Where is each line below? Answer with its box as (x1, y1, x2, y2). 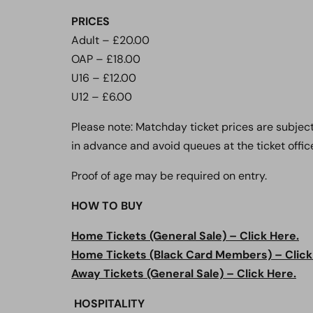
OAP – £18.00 (71, 52, 140, 66)
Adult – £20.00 (71, 33, 150, 48)
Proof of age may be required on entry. (71, 168, 267, 183)
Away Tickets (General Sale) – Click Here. (71, 266, 296, 281)
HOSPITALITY (74, 296, 145, 311)
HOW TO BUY (71, 198, 143, 213)
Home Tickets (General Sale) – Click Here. (71, 228, 299, 243)
